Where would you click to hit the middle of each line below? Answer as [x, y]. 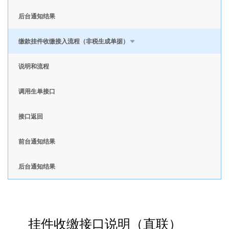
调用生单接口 [37, 91]
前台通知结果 [37, 141]
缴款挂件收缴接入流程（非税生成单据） [73, 41]
